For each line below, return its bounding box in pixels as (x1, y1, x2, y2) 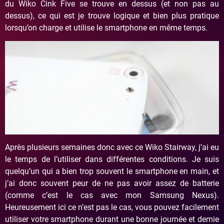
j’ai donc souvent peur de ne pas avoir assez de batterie (5, 178, 219, 188)
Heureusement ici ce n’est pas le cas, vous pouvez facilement (5, 202, 219, 212)
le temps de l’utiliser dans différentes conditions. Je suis (5, 154, 219, 164)
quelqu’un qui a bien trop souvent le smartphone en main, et (5, 166, 219, 176)
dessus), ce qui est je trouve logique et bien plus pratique (5, 10, 219, 20)
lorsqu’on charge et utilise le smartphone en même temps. (5, 22, 207, 32)
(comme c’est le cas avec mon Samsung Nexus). (5, 190, 219, 200)
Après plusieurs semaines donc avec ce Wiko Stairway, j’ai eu (5, 142, 219, 152)
